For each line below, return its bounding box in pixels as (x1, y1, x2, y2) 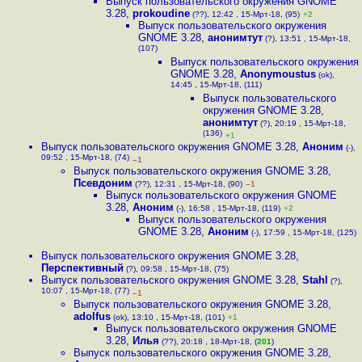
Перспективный (41, 262, 124, 274)
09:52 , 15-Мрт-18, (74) (41, 153, 129, 165)
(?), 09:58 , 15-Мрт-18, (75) (124, 264, 229, 273)
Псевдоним (74, 177, 133, 189)
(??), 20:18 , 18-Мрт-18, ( (159, 337, 257, 346)
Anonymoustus (240, 68, 316, 80)
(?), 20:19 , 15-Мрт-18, (258, 119, 346, 128)
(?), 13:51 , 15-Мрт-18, (263, 34, 351, 43)
